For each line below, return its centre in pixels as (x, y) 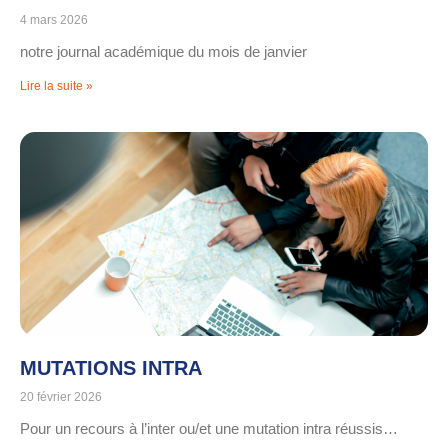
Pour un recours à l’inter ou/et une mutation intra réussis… (209, 429)
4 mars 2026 (54, 20)
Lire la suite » (56, 86)
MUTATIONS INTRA (111, 368)
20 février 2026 (61, 397)
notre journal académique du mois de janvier (163, 52)
